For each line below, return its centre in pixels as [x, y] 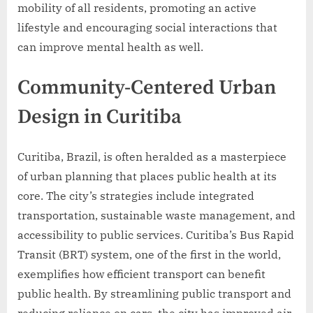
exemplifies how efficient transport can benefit [141, 274]
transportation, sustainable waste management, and [156, 216]
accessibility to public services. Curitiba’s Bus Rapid [156, 235]
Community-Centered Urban [147, 88]
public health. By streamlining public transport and [154, 294]
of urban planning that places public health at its [147, 176]
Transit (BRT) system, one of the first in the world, [149, 255]
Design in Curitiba [100, 118]
